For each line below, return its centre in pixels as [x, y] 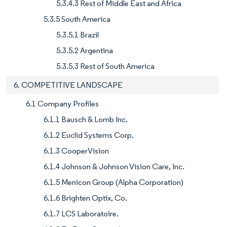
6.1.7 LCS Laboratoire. [81, 214]
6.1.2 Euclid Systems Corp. [89, 135]
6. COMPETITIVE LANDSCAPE [68, 85]
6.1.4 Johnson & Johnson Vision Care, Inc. [114, 167]
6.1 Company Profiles [62, 104]
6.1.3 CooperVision [76, 151]
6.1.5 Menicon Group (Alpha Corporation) [113, 182]
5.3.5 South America [77, 19]
